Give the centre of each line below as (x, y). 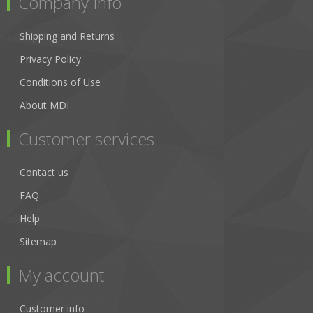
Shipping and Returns (67, 36)
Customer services (86, 139)
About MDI (44, 105)
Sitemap (38, 242)
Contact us (44, 173)
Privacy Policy (50, 59)
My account (61, 275)
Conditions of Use (60, 82)
